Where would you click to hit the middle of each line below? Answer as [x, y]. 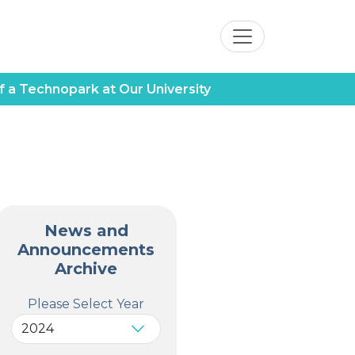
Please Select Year [86, 304]
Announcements [86, 250]
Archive [86, 269]
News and [86, 231]
